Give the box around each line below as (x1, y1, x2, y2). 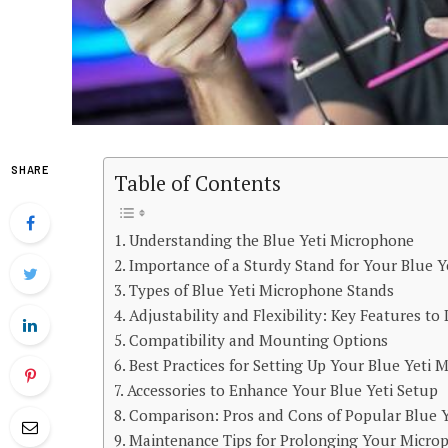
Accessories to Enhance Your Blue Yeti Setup (127, 380, 439, 401)
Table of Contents (114, 170, 281, 198)
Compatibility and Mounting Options (129, 330, 389, 351)
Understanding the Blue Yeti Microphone (129, 230, 415, 251)
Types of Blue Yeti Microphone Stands (129, 280, 395, 301)
